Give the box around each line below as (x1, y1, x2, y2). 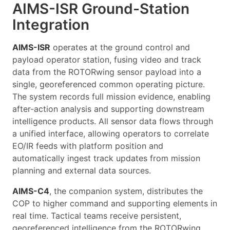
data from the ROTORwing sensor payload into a (12, 66, 201, 77)
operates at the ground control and (50, 42, 190, 52)
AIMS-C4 (12, 185, 49, 196)
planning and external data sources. (12, 165, 151, 176)
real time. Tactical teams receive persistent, (12, 210, 181, 221)
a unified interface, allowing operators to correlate (12, 128, 209, 139)
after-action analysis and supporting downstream (12, 103, 204, 114)
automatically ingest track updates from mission (12, 152, 200, 163)
